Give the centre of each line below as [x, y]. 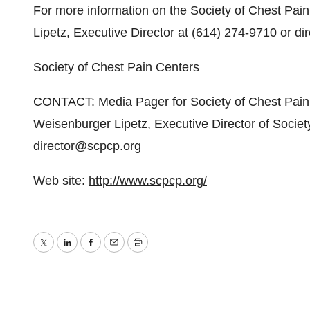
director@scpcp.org [87, 146]
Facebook [117, 252]
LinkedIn [90, 252]
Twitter [61, 252]
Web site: [61, 181]
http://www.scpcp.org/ [148, 181]
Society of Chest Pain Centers [116, 67]
